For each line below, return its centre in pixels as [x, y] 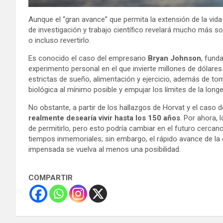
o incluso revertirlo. [59, 41]
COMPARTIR [51, 178]
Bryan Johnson [174, 58]
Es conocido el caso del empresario [88, 58]
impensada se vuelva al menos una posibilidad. [105, 150]
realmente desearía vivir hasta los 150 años [104, 118]
